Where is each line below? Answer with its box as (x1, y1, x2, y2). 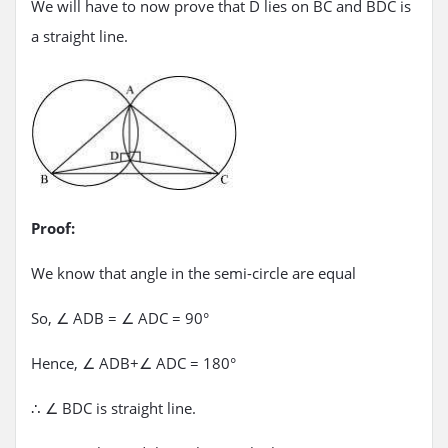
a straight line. (31, 25, 128, 46)
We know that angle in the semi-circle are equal (31, 262, 356, 283)
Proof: (31, 217, 75, 238)
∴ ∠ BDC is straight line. (31, 397, 196, 418)
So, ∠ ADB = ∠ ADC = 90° (31, 307, 209, 328)
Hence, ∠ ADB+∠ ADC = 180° (31, 352, 236, 373)
